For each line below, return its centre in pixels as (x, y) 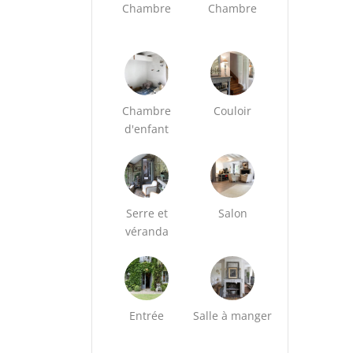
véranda (147, 231)
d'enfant (147, 129)
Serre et (147, 213)
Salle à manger (233, 316)
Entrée (147, 316)
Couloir (233, 111)
